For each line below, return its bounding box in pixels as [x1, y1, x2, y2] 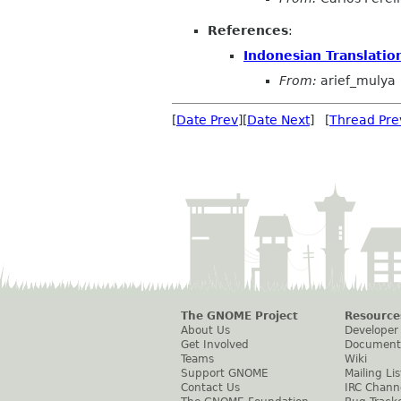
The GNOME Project [181, 309, 298, 322]
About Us [181, 323, 230, 337]
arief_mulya [317, 73, 396, 88]
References [208, 23, 288, 38]
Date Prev [176, 112, 238, 127]
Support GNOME [181, 366, 269, 380]
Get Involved [181, 337, 249, 351]
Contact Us [181, 380, 240, 394]
